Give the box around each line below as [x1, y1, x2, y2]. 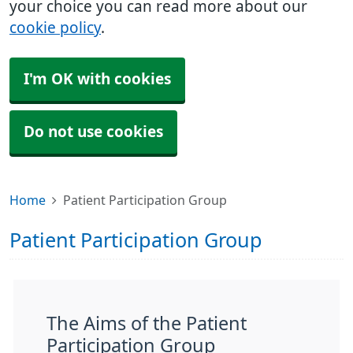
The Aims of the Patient [46, 314, 247, 333]
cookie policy [9, 20, 101, 35]
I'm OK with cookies [24, 72, 171, 87]
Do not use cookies [24, 124, 163, 139]
